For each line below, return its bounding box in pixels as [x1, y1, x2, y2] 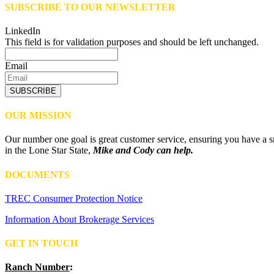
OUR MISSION [5, 110, 72, 121]
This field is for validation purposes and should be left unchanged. [5, 36, 259, 47]
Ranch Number [5, 262, 70, 273]
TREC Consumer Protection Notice [5, 193, 143, 204]
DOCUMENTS [5, 169, 70, 180]
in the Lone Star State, [5, 145, 93, 156]
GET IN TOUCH [5, 238, 78, 249]
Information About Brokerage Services [5, 213, 154, 224]
